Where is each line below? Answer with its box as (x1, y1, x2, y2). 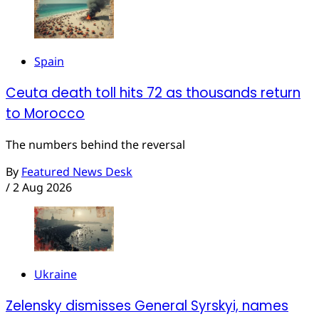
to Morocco (6, 103, 85, 123)
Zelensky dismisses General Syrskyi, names (6, 296, 288, 315)
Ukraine (34, 266, 77, 283)
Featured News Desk (21, 164, 132, 180)
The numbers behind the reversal (6, 137, 185, 153)
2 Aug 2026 (13, 179, 72, 196)
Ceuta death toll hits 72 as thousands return (6, 83, 300, 103)
